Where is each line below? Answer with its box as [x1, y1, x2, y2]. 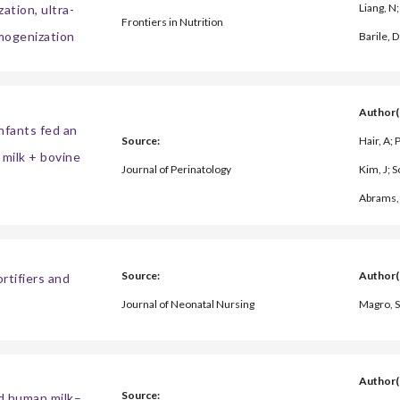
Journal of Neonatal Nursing [121, 296, 254, 311]
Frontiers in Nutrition [121, 14, 223, 29]
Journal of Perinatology [121, 162, 231, 177]
